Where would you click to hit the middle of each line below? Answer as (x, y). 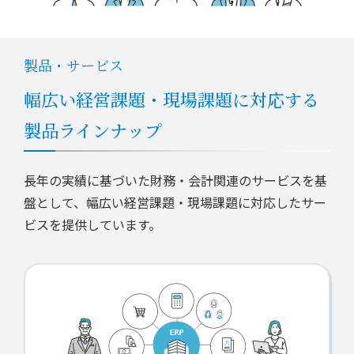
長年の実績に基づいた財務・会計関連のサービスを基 (175, 181)
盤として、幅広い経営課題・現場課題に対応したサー (175, 203)
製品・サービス (73, 65)
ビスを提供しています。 (92, 225)
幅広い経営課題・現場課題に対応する (171, 100)
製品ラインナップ (93, 130)
